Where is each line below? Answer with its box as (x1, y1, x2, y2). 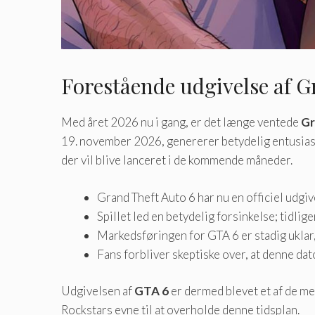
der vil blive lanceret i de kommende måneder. (61, 153, 292, 168)
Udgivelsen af (61, 283, 134, 299)
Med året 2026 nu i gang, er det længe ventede (61, 115, 301, 130)
